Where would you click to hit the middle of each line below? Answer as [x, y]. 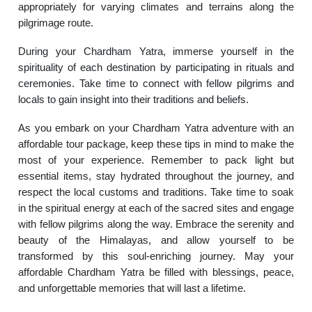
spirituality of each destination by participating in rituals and [156, 67]
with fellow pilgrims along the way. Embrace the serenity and [156, 224]
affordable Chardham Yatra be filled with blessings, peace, [156, 272]
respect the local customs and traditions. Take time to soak [156, 192]
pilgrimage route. [56, 23]
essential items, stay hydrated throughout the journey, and [156, 176]
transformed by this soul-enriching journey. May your [156, 256]
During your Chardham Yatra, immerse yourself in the [156, 51]
